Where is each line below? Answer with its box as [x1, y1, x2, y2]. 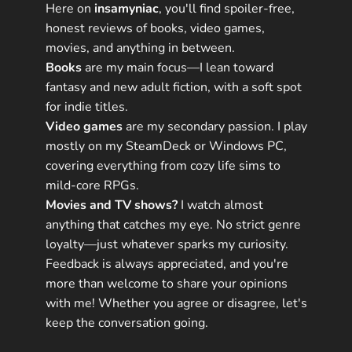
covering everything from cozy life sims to [46, 157, 281, 175]
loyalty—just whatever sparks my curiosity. [46, 236, 289, 254]
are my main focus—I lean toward [82, 59, 274, 77]
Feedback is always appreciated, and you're [46, 255, 289, 273]
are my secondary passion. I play [123, 118, 308, 136]
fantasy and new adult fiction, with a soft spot [46, 79, 302, 97]
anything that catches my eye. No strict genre [46, 216, 302, 234]
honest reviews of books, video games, [46, 20, 266, 38]
